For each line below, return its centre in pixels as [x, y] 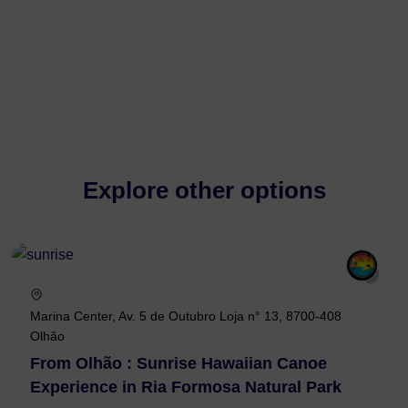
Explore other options [204, 190]
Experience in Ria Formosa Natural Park [186, 387]
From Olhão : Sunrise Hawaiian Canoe [178, 363]
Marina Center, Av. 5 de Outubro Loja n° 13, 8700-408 [186, 316]
